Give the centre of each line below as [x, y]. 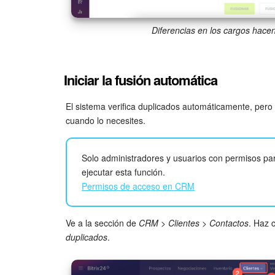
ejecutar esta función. [123, 172]
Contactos [229, 223]
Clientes [184, 223]
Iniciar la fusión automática [141, 80]
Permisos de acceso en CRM [138, 186]
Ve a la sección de [102, 223]
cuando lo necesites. [106, 121]
